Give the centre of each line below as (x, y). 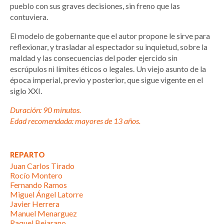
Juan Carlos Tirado (42, 166)
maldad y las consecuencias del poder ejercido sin (94, 58)
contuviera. (30, 17)
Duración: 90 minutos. (45, 110)
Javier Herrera (35, 204)
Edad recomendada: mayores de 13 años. (75, 121)
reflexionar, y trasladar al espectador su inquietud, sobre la (109, 47)
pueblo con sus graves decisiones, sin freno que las (95, 6)
